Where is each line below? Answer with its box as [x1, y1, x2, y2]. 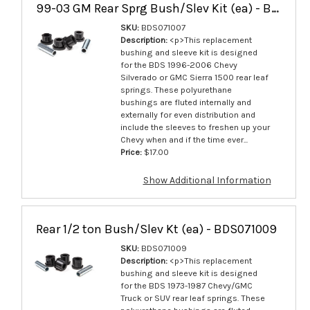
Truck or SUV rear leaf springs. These [120, 292, 265, 303]
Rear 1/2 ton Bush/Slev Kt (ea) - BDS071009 [35, 221, 277, 237]
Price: [120, 146, 142, 157]
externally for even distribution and [120, 109, 255, 120]
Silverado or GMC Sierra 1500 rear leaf [120, 71, 268, 82]
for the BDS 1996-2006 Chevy [120, 59, 237, 70]
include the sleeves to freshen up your [120, 121, 270, 132]
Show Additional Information [143, 174, 271, 186]
